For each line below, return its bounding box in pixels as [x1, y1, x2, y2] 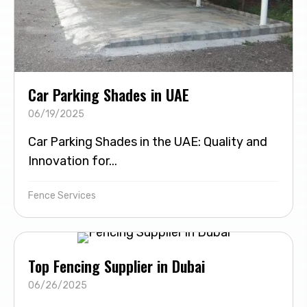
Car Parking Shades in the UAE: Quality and [28, 134, 267, 150]
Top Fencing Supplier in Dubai [28, 255, 205, 278]
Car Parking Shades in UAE [28, 84, 189, 106]
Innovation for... [28, 153, 117, 169]
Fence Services [28, 190, 96, 202]
